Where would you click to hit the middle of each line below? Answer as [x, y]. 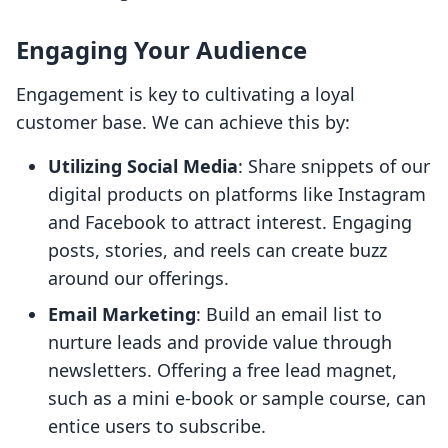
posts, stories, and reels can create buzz [217, 250]
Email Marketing [122, 314]
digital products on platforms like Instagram [237, 194]
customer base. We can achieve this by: [183, 122]
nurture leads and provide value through [220, 342]
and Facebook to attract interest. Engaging [230, 222]
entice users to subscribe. [157, 426]
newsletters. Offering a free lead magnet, [222, 370]
